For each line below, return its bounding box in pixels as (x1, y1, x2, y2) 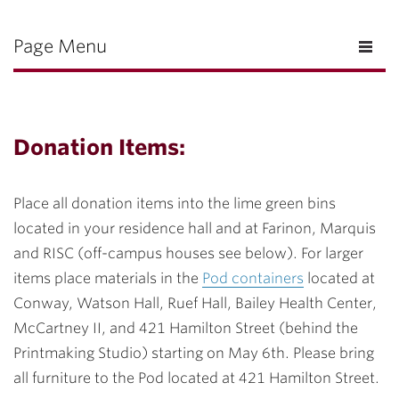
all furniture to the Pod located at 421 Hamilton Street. (13, 370, 379, 387)
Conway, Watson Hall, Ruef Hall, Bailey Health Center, (13, 295, 377, 312)
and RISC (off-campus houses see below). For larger (13, 245, 363, 262)
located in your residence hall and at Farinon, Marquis (13, 220, 376, 237)
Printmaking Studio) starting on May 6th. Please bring (13, 345, 374, 362)
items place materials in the (13, 270, 202, 287)
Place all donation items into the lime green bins (13, 195, 336, 212)
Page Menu (13, 36, 107, 57)
